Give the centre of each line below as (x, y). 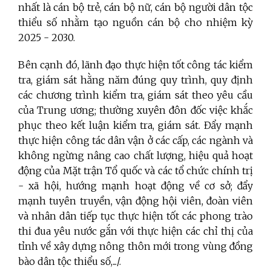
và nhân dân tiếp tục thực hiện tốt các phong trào (135, 216)
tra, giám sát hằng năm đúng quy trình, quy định (135, 80)
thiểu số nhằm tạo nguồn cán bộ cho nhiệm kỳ (135, 22)
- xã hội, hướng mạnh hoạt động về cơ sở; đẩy (135, 185)
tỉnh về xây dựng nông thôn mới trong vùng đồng (135, 246)
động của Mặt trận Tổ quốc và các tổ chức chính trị (135, 170)
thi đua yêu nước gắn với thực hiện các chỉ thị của (135, 231)
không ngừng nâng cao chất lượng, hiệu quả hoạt (135, 155)
